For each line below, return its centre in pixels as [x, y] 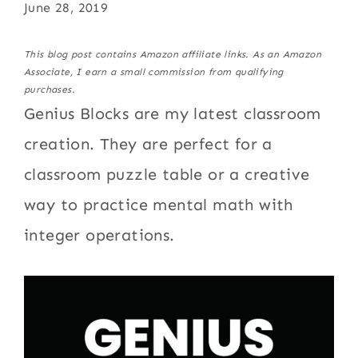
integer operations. [99, 235]
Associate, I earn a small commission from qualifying [154, 72]
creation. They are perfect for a [148, 144]
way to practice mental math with [159, 205]
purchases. [50, 89]
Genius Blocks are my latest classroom [173, 113]
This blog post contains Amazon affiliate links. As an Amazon [173, 54]
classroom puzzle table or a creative [167, 174]
